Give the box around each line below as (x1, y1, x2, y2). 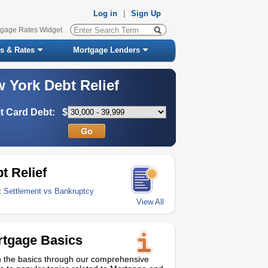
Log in (93, 9, 117, 18)
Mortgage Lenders (73, 45, 140, 54)
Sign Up (131, 9, 161, 18)
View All (136, 197, 164, 206)
